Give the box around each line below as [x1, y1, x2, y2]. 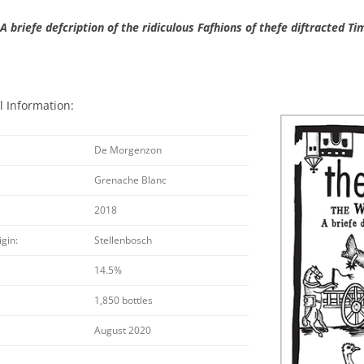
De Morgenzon [94, 143, 162, 158]
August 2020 [94, 323, 152, 338]
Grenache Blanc [94, 173, 167, 188]
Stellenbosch [94, 233, 153, 248]
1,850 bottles [94, 293, 154, 308]
